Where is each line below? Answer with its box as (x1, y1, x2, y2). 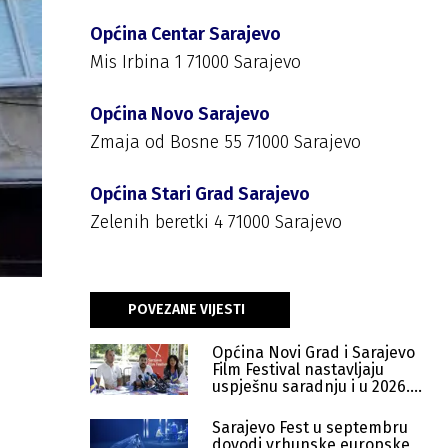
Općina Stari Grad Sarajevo (90, 183, 310, 205)
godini (212, 394, 258, 413)
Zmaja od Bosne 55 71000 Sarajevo (90, 131, 361, 153)
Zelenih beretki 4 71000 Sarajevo (90, 211, 342, 233)
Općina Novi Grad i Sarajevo (212, 343, 415, 362)
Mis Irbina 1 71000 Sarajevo (90, 51, 301, 73)
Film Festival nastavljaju (212, 360, 384, 379)
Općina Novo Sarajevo (90, 103, 270, 125)
